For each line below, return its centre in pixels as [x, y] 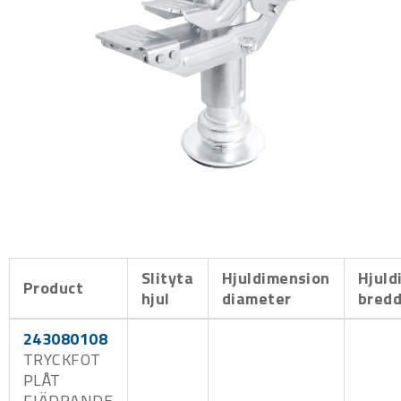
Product [54, 287]
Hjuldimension [276, 277]
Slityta [168, 277]
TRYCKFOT [62, 359]
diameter [257, 298]
